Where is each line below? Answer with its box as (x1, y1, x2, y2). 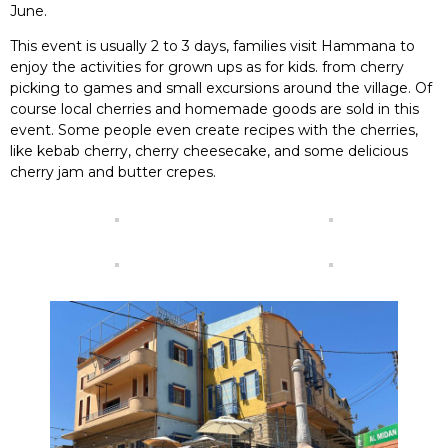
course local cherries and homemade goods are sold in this (10, 100, 419, 118)
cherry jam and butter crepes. (10, 163, 216, 181)
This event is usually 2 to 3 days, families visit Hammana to (10, 37, 415, 55)
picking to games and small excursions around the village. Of (10, 79, 432, 97)
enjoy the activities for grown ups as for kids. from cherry (10, 58, 404, 76)
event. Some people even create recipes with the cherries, (10, 121, 418, 139)
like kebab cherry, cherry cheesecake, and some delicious (10, 142, 408, 160)
